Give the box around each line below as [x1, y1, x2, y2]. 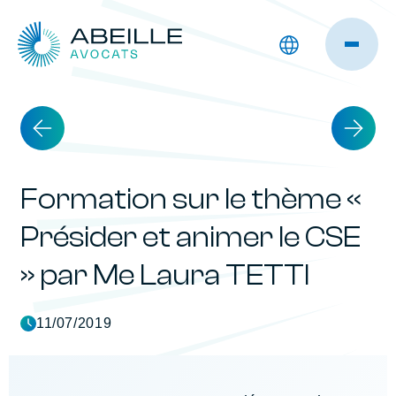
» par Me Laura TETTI [20, 259, 309, 292]
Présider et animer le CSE [20, 221, 361, 254]
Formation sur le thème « [20, 183, 361, 216]
